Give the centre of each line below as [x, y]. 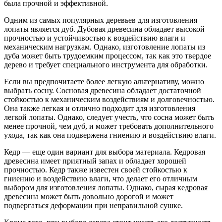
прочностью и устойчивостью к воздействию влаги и [95, 38]
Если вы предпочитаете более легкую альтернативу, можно [104, 81]
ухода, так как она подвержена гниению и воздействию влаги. [110, 135]
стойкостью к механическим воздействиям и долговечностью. [109, 99]
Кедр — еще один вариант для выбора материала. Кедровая [105, 152]
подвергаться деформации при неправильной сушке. [93, 205]
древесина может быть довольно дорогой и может [89, 196]
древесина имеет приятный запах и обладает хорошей [95, 161]
